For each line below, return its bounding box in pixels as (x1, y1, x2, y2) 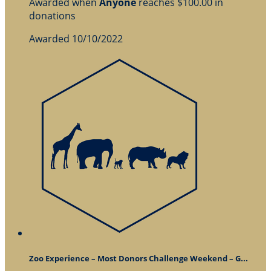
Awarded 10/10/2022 (29, 31, 123, 45)
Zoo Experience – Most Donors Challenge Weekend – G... (29, 252, 248, 264)
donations (29, 8, 76, 22)
